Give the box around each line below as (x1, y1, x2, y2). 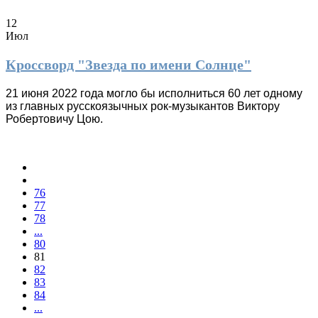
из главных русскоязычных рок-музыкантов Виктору (6, 99, 280, 112)
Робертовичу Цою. (6, 112, 106, 125)
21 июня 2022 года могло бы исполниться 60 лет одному (6, 87, 302, 99)
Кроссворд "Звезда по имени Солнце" (6, 56, 251, 72)
